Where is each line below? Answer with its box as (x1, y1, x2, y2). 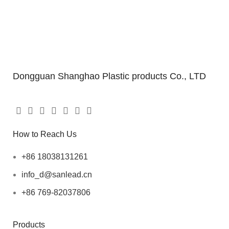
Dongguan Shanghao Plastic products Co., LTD (13, 71, 206, 81)
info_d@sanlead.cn (21, 170, 92, 179)
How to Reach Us (13, 130, 77, 139)
